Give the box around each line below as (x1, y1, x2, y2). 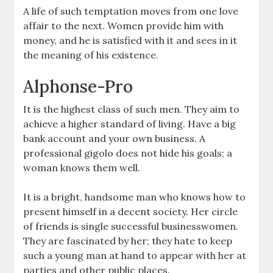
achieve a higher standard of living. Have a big (23, 118, 236, 130)
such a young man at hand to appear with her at (23, 249, 247, 262)
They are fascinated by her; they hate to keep (23, 235, 233, 247)
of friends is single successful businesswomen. (23, 220, 239, 233)
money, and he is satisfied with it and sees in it (23, 34, 238, 47)
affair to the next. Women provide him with (23, 19, 224, 32)
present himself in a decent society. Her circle (23, 205, 238, 218)
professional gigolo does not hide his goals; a (23, 147, 233, 160)
